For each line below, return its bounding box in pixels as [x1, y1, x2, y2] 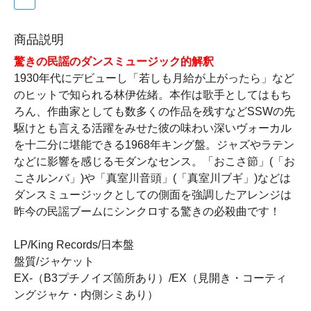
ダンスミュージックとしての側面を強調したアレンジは [14, 189, 292, 201]
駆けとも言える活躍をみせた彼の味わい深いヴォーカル [14, 122, 292, 135]
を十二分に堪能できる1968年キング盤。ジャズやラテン [14, 139, 294, 151]
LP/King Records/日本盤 [14, 239, 134, 251]
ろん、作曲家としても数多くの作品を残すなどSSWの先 [14, 106, 295, 118]
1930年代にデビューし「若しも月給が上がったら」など [14, 72, 294, 85]
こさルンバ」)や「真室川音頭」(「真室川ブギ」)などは [14, 172, 291, 185]
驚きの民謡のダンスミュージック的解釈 [14, 56, 214, 68]
